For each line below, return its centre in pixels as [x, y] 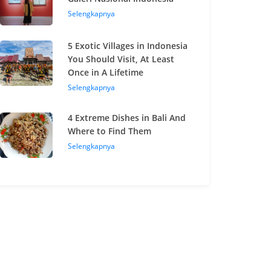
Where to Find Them [110, 131]
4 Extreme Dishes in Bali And [127, 118]
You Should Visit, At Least [121, 59]
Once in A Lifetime [106, 72]
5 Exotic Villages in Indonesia [128, 46]
